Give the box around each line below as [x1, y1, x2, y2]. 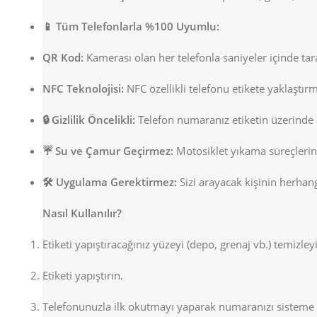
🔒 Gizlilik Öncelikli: [42, 113, 135, 127]
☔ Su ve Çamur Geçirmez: [42, 144, 173, 158]
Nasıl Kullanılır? [42, 206, 122, 221]
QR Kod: [42, 50, 83, 65]
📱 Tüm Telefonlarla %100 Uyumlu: [42, 19, 219, 34]
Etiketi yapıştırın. [42, 268, 123, 283]
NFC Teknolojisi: [42, 81, 124, 96]
